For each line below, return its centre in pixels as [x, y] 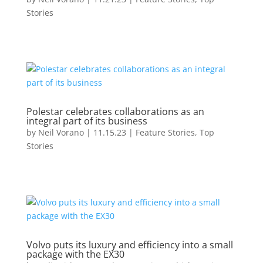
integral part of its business [87, 121]
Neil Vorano [61, 132]
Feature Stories [165, 132]
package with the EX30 [75, 254]
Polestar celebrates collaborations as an [115, 112]
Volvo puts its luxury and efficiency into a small [129, 245]
